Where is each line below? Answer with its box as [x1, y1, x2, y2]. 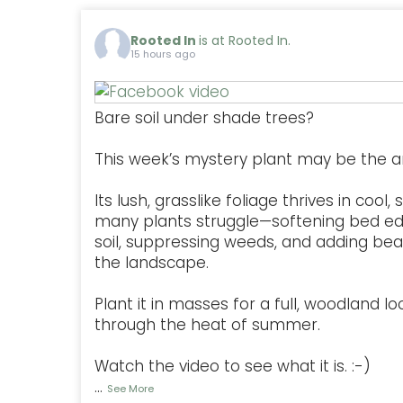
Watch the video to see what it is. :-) [94, 354, 371, 377]
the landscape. [94, 251, 213, 273]
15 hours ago [130, 47, 195, 62]
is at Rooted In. [199, 31, 291, 50]
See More [107, 381, 154, 396]
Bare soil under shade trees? [94, 106, 314, 129]
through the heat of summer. [94, 313, 320, 336]
